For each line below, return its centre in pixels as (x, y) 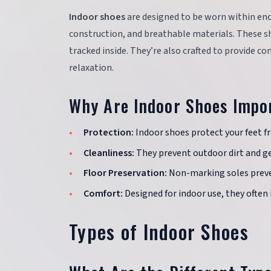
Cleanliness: (109, 153)
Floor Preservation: (125, 173)
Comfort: (103, 193)
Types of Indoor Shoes (159, 231)
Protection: (109, 133)
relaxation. (91, 68)
